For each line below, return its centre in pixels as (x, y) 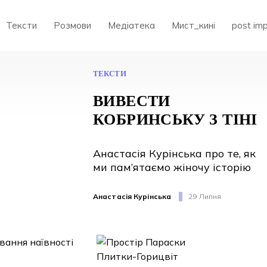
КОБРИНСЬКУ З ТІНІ (175, 119)
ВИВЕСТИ (132, 101)
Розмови (72, 25)
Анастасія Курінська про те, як (174, 153)
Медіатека (131, 25)
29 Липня (205, 196)
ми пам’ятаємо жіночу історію (172, 167)
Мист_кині (193, 25)
